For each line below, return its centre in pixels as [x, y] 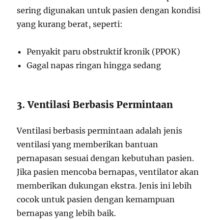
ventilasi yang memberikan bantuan [88, 144]
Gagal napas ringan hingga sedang [94, 65]
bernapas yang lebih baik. [67, 213]
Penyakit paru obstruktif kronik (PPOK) [104, 52]
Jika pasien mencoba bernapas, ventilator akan [108, 172]
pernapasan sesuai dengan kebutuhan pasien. [106, 158]
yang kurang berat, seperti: [70, 24]
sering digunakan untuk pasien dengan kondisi [109, 10]
